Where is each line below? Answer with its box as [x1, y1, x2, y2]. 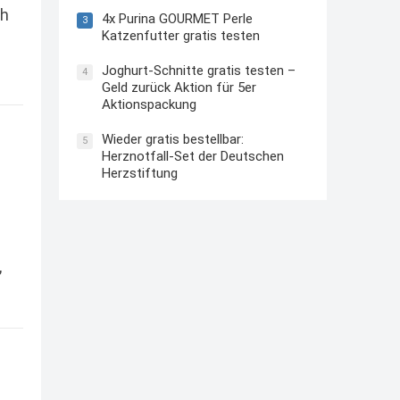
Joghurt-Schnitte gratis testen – [102, 62, 296, 79]
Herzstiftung [102, 164, 178, 181]
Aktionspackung [102, 96, 196, 112]
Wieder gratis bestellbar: [102, 130, 244, 147]
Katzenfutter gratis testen [102, 27, 260, 44]
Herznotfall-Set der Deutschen [102, 147, 284, 164]
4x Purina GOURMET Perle [102, 10, 253, 27]
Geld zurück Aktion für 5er [102, 79, 256, 96]
